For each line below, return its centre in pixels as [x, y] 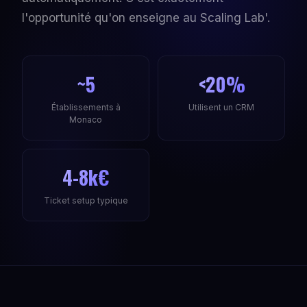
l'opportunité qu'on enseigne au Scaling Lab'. [146, 18]
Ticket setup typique [86, 200]
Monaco [86, 120]
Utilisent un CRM [221, 107]
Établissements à [86, 107]
